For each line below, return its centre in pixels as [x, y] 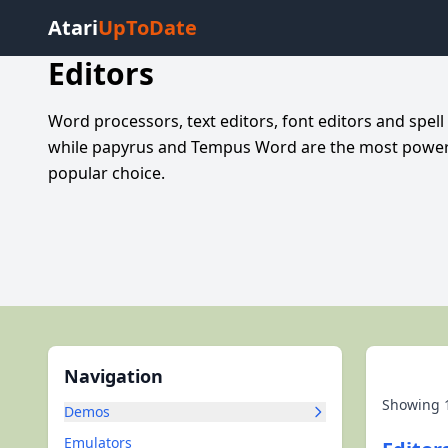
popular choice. [106, 173]
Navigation [113, 376]
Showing [413, 404]
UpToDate [147, 27]
